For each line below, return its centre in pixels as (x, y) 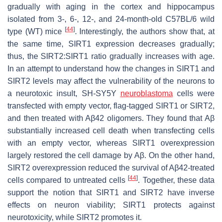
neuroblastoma (146, 93)
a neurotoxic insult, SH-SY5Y (64, 93)
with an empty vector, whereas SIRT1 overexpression (111, 143)
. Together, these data (176, 180)
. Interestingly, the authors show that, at (145, 31)
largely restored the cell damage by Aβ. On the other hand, (111, 155)
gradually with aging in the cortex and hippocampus (111, 6)
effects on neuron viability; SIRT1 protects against (111, 205)
